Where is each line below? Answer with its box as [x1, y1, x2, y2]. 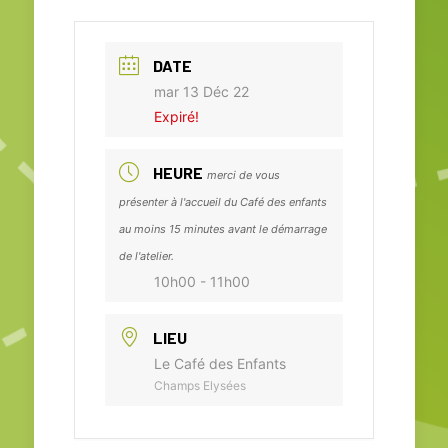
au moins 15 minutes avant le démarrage [119, 221, 327, 236]
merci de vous [207, 167, 280, 182]
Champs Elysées [154, 377, 246, 393]
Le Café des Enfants [154, 354, 286, 372]
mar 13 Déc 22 [154, 82, 249, 100]
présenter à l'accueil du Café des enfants [119, 194, 327, 209]
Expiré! [154, 107, 199, 125]
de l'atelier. [119, 248, 174, 263]
